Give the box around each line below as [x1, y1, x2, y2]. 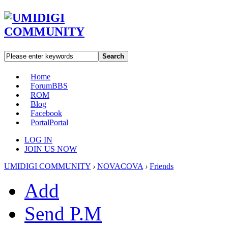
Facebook [31, 108, 62, 118]
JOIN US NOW [24, 144, 77, 153]
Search [102, 52, 124, 60]
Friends [150, 161, 174, 170]
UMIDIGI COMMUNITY [4, 161, 91, 170]
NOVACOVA [97, 161, 143, 170]
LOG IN [24, 135, 52, 144]
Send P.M [24, 202, 102, 224]
